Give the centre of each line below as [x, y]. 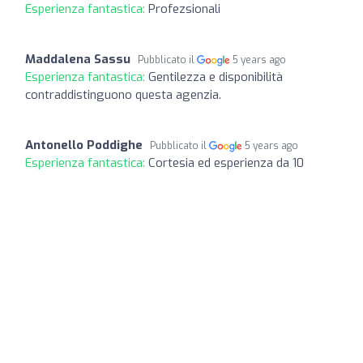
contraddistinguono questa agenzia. [123, 94]
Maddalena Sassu [78, 59]
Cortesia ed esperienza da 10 [226, 162]
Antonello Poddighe [84, 145]
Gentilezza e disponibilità [216, 77]
